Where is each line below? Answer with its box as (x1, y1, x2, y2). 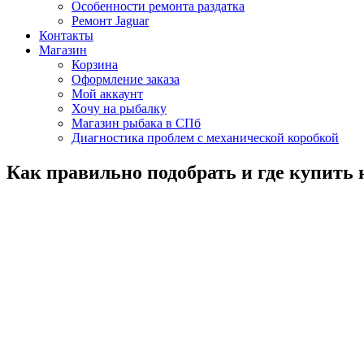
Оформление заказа (71, 71, 180, 86)
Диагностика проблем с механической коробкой (71, 130, 339, 145)
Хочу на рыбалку (71, 101, 167, 115)
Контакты (39, 28, 93, 42)
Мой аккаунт (71, 86, 143, 101)
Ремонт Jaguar (71, 13, 149, 28)
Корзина (71, 57, 118, 71)
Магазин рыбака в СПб (71, 115, 201, 130)
